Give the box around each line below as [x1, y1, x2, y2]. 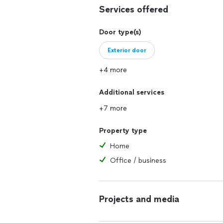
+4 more [99, 66, 127, 74]
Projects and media [99, 194, 179, 205]
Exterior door [108, 47, 146, 54]
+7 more [99, 104, 127, 112]
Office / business [110, 156, 166, 165]
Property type [99, 126, 147, 135]
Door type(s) [99, 28, 141, 36]
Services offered [99, 4, 168, 15]
